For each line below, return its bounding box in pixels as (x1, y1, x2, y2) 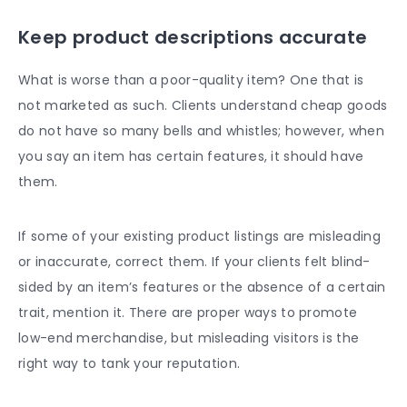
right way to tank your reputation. (18, 353, 241, 372)
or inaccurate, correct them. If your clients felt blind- (18, 252, 371, 271)
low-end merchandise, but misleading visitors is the (18, 328, 360, 347)
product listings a (177, 226, 292, 245)
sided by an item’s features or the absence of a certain (18, 277, 386, 296)
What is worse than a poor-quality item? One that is (18, 70, 364, 89)
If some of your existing (18, 226, 178, 245)
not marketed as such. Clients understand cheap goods (18, 95, 388, 114)
